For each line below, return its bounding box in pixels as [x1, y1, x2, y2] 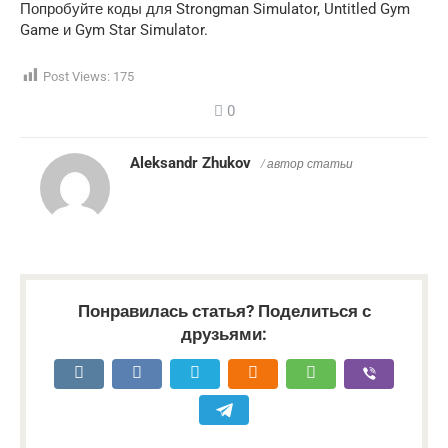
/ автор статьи [261, 154, 353, 172]
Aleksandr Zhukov [130, 154, 251, 173]
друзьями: [181, 324, 267, 345]
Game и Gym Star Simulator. [20, 20, 208, 39]
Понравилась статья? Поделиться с [77, 301, 371, 322]
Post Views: [43, 68, 110, 84]
